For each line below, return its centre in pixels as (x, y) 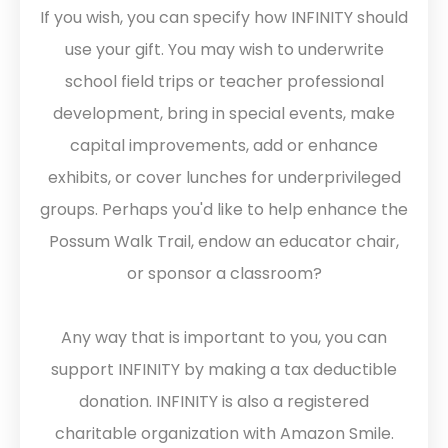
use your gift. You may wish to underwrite (224, 49)
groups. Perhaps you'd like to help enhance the (224, 209)
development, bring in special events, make (224, 113)
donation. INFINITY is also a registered (224, 401)
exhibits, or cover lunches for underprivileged (224, 177)
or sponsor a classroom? (224, 273)
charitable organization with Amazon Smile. (224, 433)
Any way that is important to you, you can (224, 337)
